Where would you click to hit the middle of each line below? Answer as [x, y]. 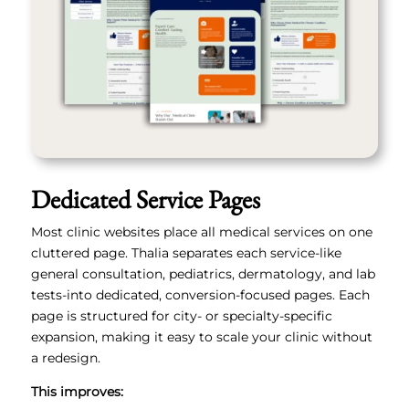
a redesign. [65, 358]
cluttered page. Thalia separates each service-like [186, 253]
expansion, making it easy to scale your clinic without [201, 337]
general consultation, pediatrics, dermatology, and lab [203, 274]
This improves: [77, 392]
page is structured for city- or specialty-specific [181, 316]
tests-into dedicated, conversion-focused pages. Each [200, 295]
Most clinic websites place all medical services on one [201, 232]
